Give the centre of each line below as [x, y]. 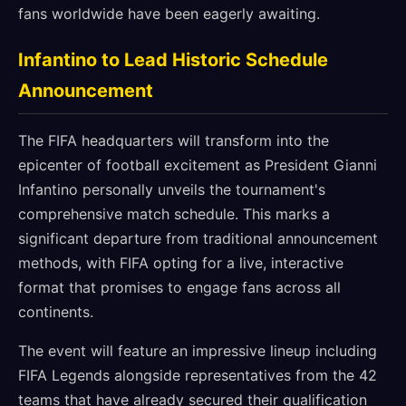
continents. [56, 312]
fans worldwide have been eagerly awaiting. [169, 14]
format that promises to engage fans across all [179, 287]
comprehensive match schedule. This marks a [174, 214]
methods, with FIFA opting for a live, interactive [181, 263]
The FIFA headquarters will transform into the [174, 140]
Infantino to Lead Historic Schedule [173, 60]
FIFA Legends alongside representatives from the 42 [198, 375]
